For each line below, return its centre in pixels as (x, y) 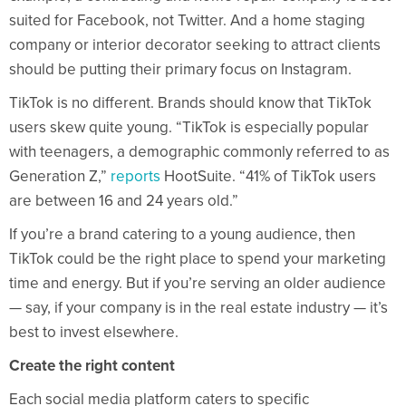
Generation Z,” (60, 176)
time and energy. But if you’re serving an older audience (198, 283)
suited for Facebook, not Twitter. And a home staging (187, 20)
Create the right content (92, 365)
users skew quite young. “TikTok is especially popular (189, 127)
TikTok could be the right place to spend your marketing (198, 258)
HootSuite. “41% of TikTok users (268, 176)
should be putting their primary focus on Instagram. (180, 69)
